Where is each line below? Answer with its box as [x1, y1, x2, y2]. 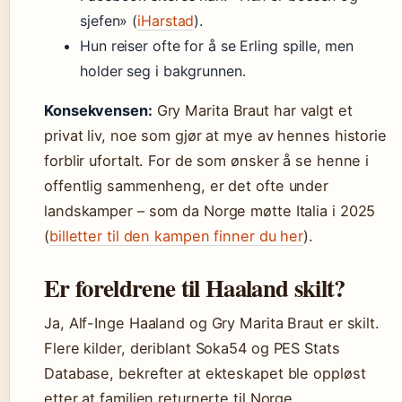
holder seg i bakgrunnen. [80, 62, 246, 80]
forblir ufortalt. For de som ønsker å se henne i [44, 152, 370, 170]
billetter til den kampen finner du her [48, 227, 304, 245]
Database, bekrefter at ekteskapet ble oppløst [44, 364, 366, 382]
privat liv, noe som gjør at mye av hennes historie [44, 127, 387, 144]
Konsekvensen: [44, 101, 153, 119]
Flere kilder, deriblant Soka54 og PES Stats [44, 339, 340, 357]
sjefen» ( [80, 12, 138, 30]
